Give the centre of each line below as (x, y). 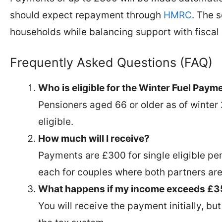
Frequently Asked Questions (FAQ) (111, 62)
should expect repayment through (87, 15)
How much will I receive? (94, 138)
